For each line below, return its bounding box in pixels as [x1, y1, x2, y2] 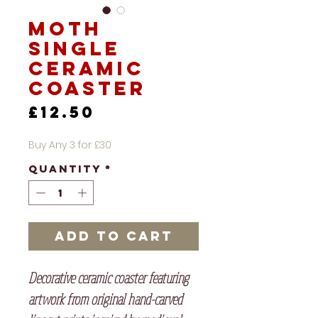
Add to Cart [54, 228, 173, 245]
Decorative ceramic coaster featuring [28, 269, 189, 287]
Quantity [28, 161, 102, 175]
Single [28, 35, 121, 60]
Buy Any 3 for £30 [28, 137, 111, 152]
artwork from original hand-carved [28, 290, 182, 309]
